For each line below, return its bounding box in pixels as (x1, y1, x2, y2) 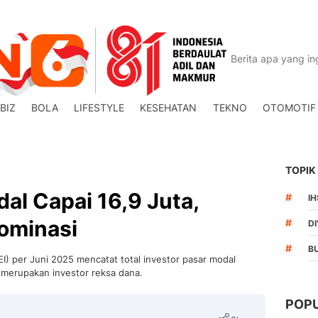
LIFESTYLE (74, 102, 125, 114)
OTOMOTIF (262, 102, 316, 114)
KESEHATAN (140, 102, 197, 114)
